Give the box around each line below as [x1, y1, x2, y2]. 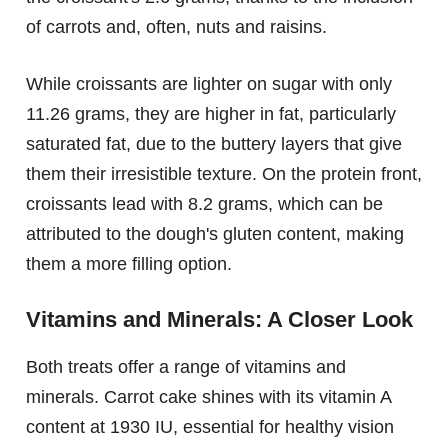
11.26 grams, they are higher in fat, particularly [26, 104, 396, 125]
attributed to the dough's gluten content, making [26, 224, 404, 245]
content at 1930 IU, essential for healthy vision [26, 417, 394, 438]
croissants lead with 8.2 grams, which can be [26, 194, 383, 215]
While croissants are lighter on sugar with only [26, 74, 392, 95]
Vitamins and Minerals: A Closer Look [26, 307, 413, 333]
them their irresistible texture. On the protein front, [26, 164, 422, 185]
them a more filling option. [26, 254, 232, 275]
